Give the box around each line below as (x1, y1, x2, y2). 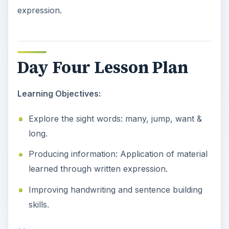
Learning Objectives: (17, 88, 101, 99)
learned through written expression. (28, 164, 168, 174)
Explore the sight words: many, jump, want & (28, 113, 202, 124)
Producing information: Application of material (28, 149, 208, 159)
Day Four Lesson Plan (17, 56, 188, 79)
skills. (28, 199, 49, 210)
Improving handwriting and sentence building (28, 184, 202, 195)
